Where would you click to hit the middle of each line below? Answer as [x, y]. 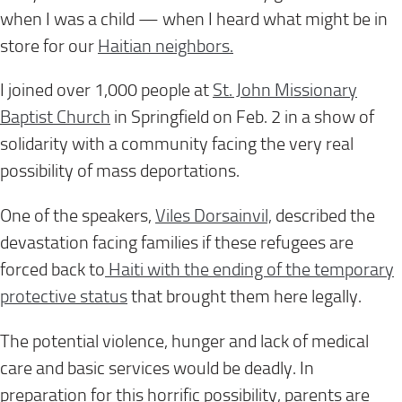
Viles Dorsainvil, [214, 215]
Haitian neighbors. [166, 46]
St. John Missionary [285, 91]
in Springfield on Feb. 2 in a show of [242, 118]
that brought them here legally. [245, 296]
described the [323, 215]
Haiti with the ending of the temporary [249, 269]
